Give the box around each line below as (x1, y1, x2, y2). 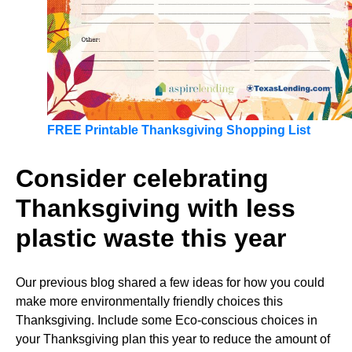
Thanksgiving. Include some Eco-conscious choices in (16, 313, 317, 327)
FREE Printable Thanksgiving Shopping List (47, 123, 310, 137)
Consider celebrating (16, 163, 269, 192)
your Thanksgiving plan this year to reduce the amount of (16, 332, 330, 346)
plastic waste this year (16, 223, 286, 252)
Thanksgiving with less (16, 193, 295, 222)
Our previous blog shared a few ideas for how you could (16, 275, 324, 289)
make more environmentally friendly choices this (16, 294, 283, 308)
